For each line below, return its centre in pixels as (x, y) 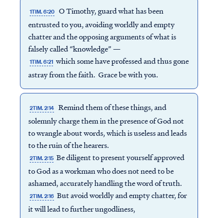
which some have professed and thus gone (122, 61)
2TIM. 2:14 (42, 108)
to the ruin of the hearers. (68, 145)
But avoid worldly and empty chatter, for (121, 195)
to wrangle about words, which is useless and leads (107, 133)
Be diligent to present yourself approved (120, 157)
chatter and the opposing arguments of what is (102, 36)
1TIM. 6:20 (42, 12)
